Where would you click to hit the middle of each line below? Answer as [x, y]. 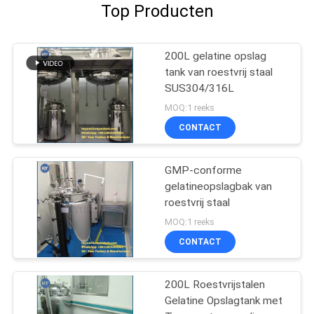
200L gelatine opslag [216, 56]
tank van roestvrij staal [219, 73]
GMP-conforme [204, 171]
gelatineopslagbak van [219, 187]
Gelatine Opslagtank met [224, 300]
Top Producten [157, 12]
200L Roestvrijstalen [215, 284]
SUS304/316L [200, 89]
